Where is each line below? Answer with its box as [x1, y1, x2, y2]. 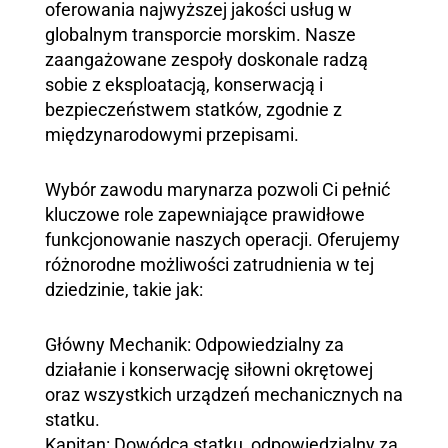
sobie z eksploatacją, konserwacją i [45, 74, 323, 95]
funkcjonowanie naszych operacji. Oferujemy [45, 229, 400, 250]
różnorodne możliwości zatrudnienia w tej [45, 254, 374, 275]
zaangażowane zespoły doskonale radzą [45, 49, 368, 70]
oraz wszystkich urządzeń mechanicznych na [45, 384, 403, 405]
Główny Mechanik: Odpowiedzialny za [45, 334, 344, 355]
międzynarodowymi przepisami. [45, 124, 299, 145]
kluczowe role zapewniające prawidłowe [45, 204, 365, 225]
